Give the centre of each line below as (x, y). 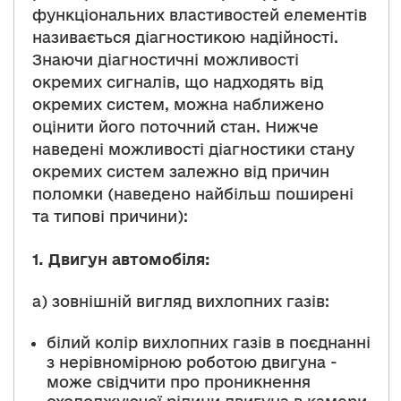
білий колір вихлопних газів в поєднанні (209, 342)
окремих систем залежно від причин (181, 171)
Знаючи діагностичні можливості (166, 60)
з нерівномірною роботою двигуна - (192, 362)
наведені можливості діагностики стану (193, 149)
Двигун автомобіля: (129, 259)
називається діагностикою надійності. (185, 37)
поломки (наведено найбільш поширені (193, 194)
